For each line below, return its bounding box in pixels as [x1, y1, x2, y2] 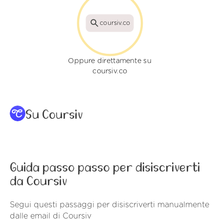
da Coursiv [10, 175, 67, 188]
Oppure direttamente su [67, 57, 152, 65]
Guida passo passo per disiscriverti [10, 161, 200, 175]
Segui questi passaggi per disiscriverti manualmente [10, 201, 209, 209]
